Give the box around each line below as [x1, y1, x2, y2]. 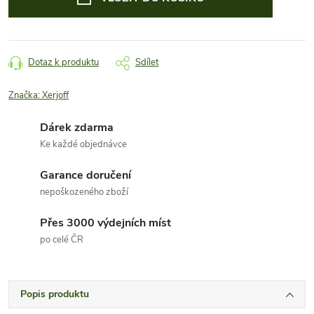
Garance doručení [40, 168, 131, 183]
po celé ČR [40, 233, 83, 246]
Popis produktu [20, 287, 89, 301]
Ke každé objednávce [40, 138, 127, 151]
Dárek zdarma [40, 120, 114, 135]
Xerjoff [42, 89, 69, 102]
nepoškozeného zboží [40, 186, 128, 198]
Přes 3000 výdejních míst [40, 215, 171, 231]
